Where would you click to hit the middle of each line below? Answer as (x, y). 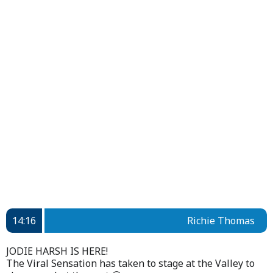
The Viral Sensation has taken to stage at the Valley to (130, 263)
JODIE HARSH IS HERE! (57, 251)
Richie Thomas (221, 220)
